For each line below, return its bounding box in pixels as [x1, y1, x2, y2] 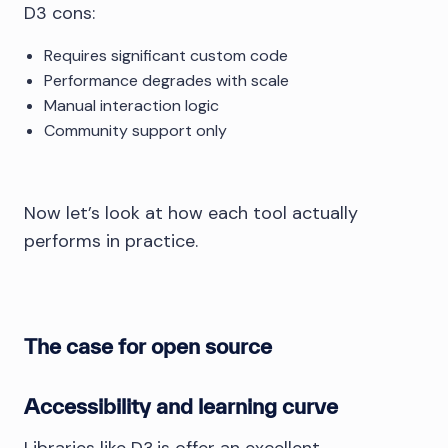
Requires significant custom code [44, 45, 288, 67]
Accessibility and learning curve [24, 394, 338, 419]
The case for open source [24, 334, 272, 359]
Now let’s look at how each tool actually [24, 201, 358, 226]
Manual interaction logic [44, 95, 219, 117]
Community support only [44, 120, 227, 142]
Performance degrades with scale [44, 70, 289, 92]
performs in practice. [24, 229, 198, 254]
